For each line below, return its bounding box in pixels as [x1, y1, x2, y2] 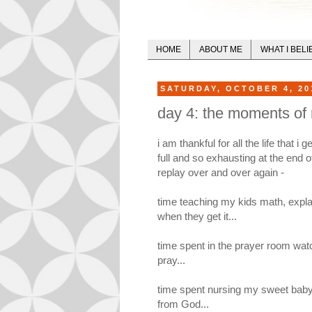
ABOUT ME [199, 45, 242, 55]
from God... [157, 297, 209, 310]
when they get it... [157, 210, 237, 222]
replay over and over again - [157, 166, 284, 178]
